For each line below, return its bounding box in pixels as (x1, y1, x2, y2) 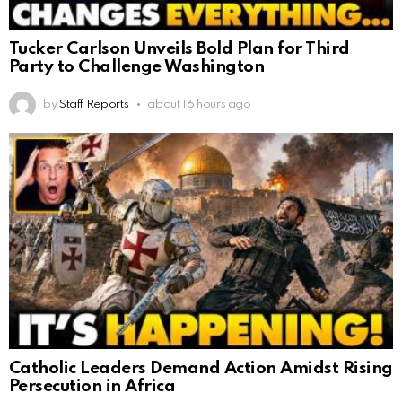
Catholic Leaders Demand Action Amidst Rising (9, 360, 393, 378)
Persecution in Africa (9, 378, 176, 396)
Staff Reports (58, 98, 129, 110)
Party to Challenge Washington (9, 58, 265, 76)
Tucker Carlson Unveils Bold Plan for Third (9, 40, 350, 58)
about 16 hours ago (147, 98, 251, 110)
